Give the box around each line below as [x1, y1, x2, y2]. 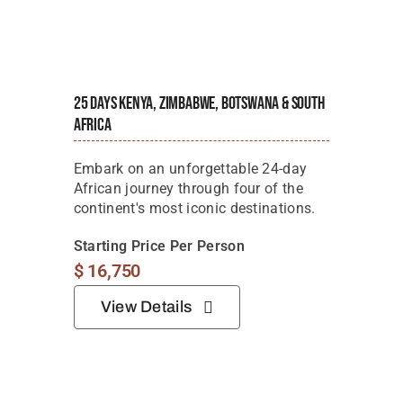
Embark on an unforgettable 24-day [73, 160, 308, 178]
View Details [100, 298, 193, 317]
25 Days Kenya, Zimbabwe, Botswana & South [73, 93, 325, 115]
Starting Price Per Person [73, 237, 245, 255]
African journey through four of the [73, 180, 304, 198]
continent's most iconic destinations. [73, 200, 316, 218]
